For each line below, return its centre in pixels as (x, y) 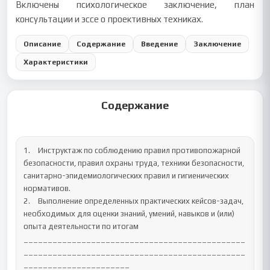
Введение (160, 44)
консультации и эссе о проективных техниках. (110, 19)
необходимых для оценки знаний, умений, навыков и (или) (129, 214)
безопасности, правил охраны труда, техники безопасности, (134, 163)
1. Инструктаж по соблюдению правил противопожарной (27, 150)
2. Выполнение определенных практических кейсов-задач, (27, 201)
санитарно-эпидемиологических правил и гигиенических (127, 176)
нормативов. (47, 188)
